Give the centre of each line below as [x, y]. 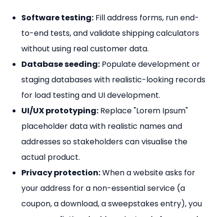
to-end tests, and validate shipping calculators [110, 33]
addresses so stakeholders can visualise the [104, 141]
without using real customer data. [85, 48]
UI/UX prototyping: [60, 110]
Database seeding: [61, 64]
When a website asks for [148, 172]
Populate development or [150, 64]
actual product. [51, 157]
